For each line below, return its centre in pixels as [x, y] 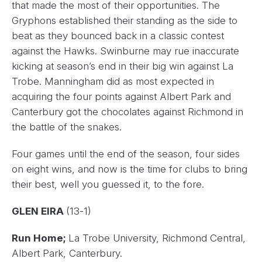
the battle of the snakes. [67, 127]
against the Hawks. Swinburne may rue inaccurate [125, 51]
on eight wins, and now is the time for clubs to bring [130, 169]
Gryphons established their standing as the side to [125, 21]
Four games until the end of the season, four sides [126, 154]
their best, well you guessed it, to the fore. [108, 185]
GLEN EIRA [39, 211]
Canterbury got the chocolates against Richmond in [127, 112]
